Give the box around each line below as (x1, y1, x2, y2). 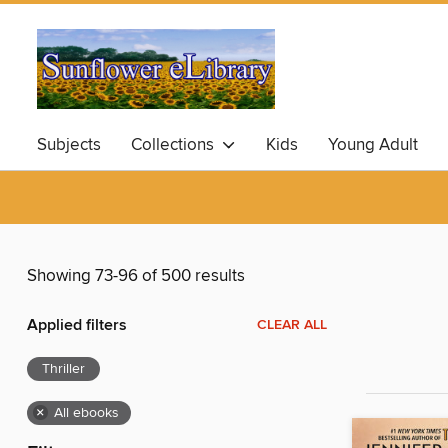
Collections (131, 134, 222, 156)
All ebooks (54, 404, 119, 423)
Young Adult (328, 134, 418, 156)
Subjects (37, 134, 101, 156)
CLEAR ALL (257, 316, 327, 335)
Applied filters (27, 315, 127, 337)
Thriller (42, 360, 85, 379)
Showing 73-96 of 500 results (27, 265, 245, 288)
